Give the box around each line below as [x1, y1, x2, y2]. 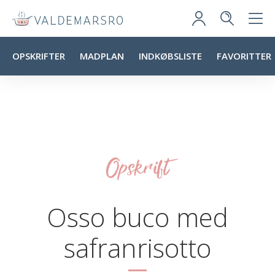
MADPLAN [80, 50, 124, 62]
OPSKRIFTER [12, 50, 65, 62]
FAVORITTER [217, 50, 271, 62]
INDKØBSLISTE [139, 50, 202, 62]
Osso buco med [47, 199, 228, 234]
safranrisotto [64, 230, 211, 265]
